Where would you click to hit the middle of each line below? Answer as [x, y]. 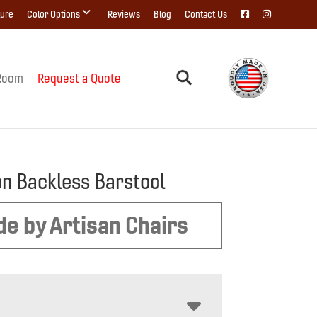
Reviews [124, 14]
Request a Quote [79, 78]
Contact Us [206, 14]
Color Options [53, 14]
